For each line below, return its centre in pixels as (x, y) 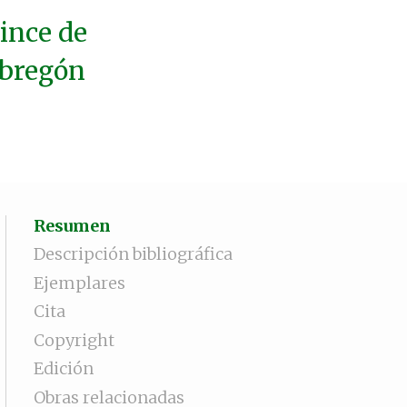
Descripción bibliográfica (133, 254)
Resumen (72, 225)
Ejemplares (79, 283)
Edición (64, 369)
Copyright (74, 340)
